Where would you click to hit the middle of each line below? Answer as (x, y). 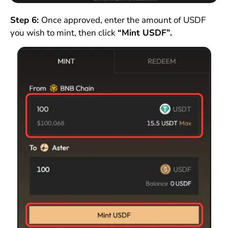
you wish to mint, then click (64, 33)
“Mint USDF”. (145, 33)
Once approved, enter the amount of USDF (123, 20)
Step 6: (25, 20)
